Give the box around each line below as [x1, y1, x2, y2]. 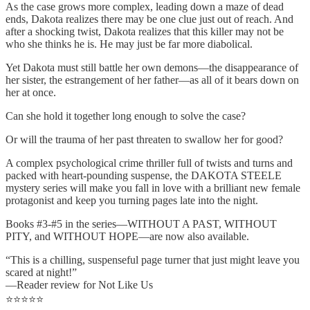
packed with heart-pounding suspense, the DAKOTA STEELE [6, 169, 282, 181]
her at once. [6, 86, 56, 98]
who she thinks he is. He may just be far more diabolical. [6, 37, 253, 50]
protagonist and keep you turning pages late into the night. [6, 194, 258, 206]
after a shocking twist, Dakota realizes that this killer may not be [6, 25, 284, 37]
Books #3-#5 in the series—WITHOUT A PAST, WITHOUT [6, 217, 277, 230]
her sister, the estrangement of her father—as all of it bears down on [6, 73, 299, 86]
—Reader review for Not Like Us [6, 278, 153, 291]
